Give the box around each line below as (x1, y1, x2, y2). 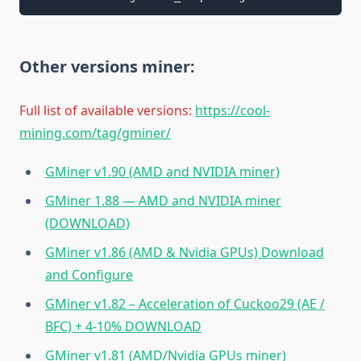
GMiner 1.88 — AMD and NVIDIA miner (45, 191, 281, 210)
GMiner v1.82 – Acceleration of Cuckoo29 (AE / (45, 294, 325, 313)
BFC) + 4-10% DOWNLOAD (45, 317, 201, 335)
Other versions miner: (19, 55, 195, 77)
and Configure (45, 265, 133, 284)
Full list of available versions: (19, 101, 192, 119)
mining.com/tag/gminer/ (19, 123, 171, 142)
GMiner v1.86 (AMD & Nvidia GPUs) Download (45, 243, 324, 261)
